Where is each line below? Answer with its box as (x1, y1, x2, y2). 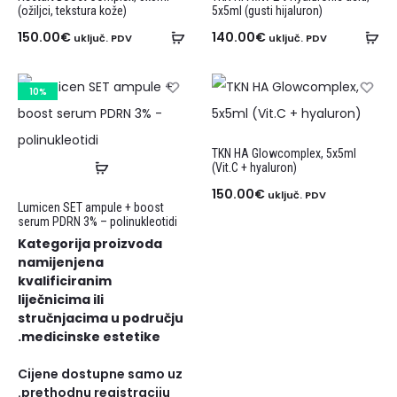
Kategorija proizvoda (18, 235, 162, 253)
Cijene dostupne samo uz (18, 365, 183, 384)
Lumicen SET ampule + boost (18, 200, 164, 215)
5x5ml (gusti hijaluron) (212, 4, 323, 18)
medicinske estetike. (21, 328, 160, 346)
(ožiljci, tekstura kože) (18, 4, 127, 18)
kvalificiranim (18, 272, 112, 291)
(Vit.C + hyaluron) (212, 160, 297, 175)
